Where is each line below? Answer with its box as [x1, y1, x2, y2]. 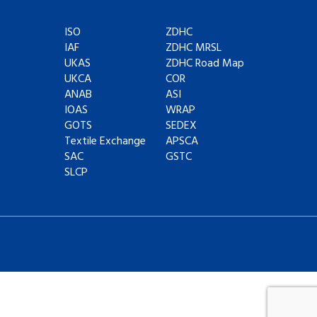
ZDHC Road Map [166, 54, 244, 73]
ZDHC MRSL [166, 39, 221, 57]
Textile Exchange [64, 132, 146, 151]
